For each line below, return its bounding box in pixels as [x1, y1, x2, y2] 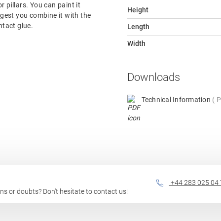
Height [127, 6, 148, 14]
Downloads [127, 71, 180, 84]
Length [127, 23, 149, 31]
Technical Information [141, 96, 213, 104]
